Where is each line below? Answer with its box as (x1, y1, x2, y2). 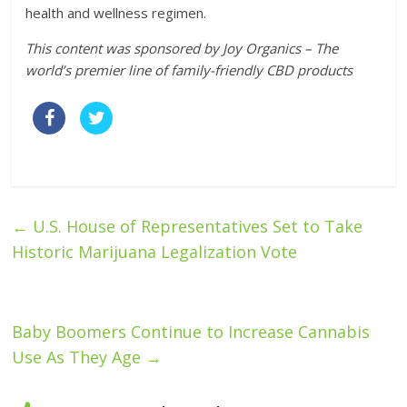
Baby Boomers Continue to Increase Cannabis (12, 320, 371, 342)
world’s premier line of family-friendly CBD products (25, 60, 353, 79)
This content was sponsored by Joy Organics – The (25, 38, 339, 57)
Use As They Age (12, 345, 146, 368)
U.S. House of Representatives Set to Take (28, 214, 363, 237)
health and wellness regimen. (25, 3, 207, 22)
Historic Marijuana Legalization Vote (12, 240, 298, 263)
